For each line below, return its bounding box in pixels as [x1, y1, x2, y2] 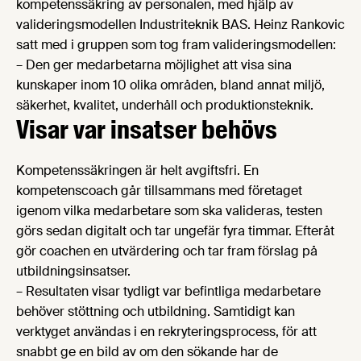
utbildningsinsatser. [16, 263, 131, 280]
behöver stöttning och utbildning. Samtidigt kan [16, 303, 295, 321]
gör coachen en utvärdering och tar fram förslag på [16, 243, 317, 260]
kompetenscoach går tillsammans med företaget [16, 182, 302, 200]
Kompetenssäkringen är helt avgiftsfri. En [16, 162, 259, 180]
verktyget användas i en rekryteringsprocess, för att [16, 323, 317, 341]
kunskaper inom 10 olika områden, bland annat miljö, [16, 77, 325, 94]
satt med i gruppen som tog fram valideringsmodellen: [16, 36, 336, 54]
